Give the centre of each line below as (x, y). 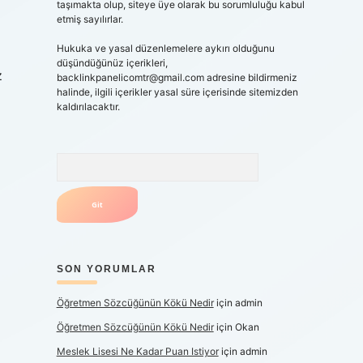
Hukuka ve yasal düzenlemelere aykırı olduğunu (165, 48)
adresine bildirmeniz (250, 77)
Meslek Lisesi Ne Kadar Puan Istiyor (137, 351)
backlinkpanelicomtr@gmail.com (130, 77)
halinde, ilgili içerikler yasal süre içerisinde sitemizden (177, 92)
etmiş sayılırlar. (90, 19)
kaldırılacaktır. (88, 107)
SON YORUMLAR (106, 269)
